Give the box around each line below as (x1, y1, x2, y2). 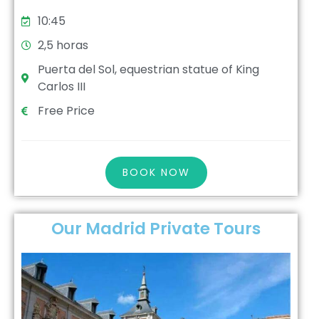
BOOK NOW (122, 165, 190, 180)
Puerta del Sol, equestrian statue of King (37, 61, 259, 78)
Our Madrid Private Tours (51, 217, 261, 241)
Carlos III (37, 78, 85, 95)
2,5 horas (37, 37, 88, 54)
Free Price (37, 103, 95, 120)
